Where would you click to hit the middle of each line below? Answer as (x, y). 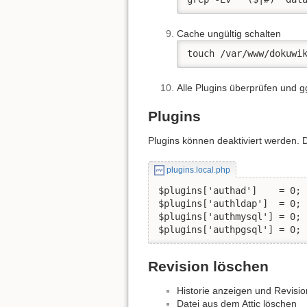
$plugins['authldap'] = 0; (230, 204)
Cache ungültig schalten (229, 33)
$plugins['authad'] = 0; (230, 191)
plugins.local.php (198, 170)
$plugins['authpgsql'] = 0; (230, 230)
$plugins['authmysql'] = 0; (230, 217)
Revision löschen (208, 266)
